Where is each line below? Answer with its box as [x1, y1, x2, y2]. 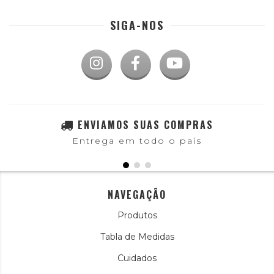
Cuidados [117, 253, 157, 264]
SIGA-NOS [110, 17, 164, 34]
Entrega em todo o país [72, 135, 202, 147]
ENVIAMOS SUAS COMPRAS [78, 117, 213, 133]
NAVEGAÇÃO [108, 187, 166, 202]
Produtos [117, 210, 157, 221]
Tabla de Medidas [100, 231, 174, 243]
